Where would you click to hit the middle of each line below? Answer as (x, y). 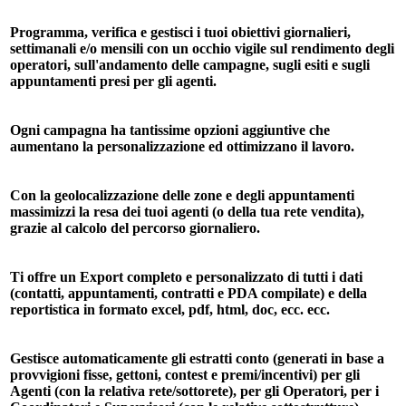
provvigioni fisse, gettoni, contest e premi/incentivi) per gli (185, 374)
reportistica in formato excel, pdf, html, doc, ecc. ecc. (170, 309)
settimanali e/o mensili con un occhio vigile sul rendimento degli (202, 48)
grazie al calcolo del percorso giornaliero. (135, 227)
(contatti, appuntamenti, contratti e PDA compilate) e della (188, 293)
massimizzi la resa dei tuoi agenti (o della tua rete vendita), (187, 211)
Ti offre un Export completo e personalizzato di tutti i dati (186, 276)
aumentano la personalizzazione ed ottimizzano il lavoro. (182, 146)
